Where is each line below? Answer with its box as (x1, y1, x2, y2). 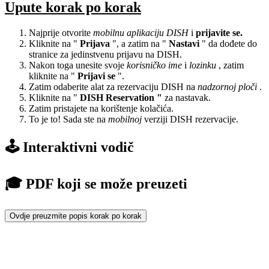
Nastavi (169, 38, 199, 49)
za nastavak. (162, 92, 211, 103)
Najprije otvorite (29, 27, 93, 38)
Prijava (80, 38, 110, 49)
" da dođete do (199, 38, 257, 49)
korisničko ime (127, 59, 182, 70)
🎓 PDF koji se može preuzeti (5, 176, 187, 192)
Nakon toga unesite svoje (29, 59, 127, 70)
